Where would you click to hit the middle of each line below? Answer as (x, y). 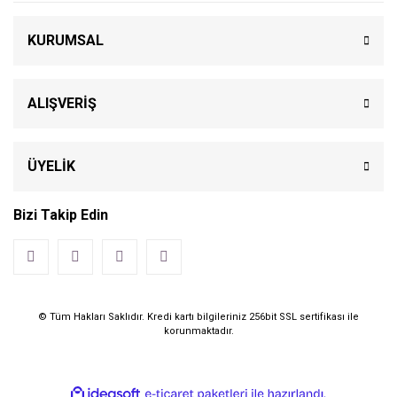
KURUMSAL (66, 41)
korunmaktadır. (198, 331)
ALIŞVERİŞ (62, 104)
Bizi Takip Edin (61, 215)
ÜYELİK (51, 167)
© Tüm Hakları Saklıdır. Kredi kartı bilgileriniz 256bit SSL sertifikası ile (198, 317)
